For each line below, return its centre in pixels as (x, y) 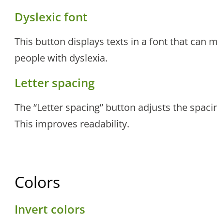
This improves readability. (72, 124)
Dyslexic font (51, 17)
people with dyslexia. (61, 58)
